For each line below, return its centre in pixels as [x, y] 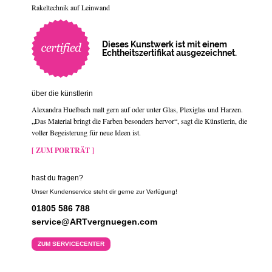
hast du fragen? [57, 178]
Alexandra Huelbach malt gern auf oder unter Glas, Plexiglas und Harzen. [137, 109]
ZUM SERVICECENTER [71, 243]
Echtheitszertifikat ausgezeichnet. [169, 53]
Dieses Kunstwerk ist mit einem [165, 44]
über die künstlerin [62, 93]
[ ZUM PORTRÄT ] [63, 150]
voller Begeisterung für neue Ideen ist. [86, 132]
